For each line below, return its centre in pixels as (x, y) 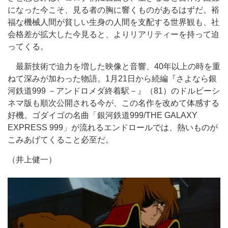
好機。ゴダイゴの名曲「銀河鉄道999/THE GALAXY (103, 115)
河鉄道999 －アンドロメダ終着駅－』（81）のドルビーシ (114, 91)
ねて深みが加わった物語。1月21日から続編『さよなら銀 (112, 79)
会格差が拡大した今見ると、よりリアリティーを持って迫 (113, 34)
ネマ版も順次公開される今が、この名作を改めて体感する (113, 103)
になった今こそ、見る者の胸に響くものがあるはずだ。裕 (113, 10)
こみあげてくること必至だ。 (61, 140)
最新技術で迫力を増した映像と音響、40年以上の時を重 (114, 66)
